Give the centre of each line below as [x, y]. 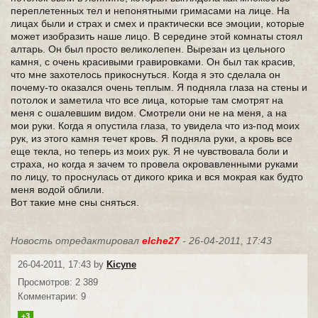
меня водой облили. [57, 190]
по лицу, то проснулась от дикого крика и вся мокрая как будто [157, 177]
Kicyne [121, 264]
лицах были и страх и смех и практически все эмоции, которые [158, 23]
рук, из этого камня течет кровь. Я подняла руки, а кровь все [152, 138]
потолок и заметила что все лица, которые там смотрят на [147, 100]
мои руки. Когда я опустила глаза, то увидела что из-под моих [155, 126]
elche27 [161, 241]
